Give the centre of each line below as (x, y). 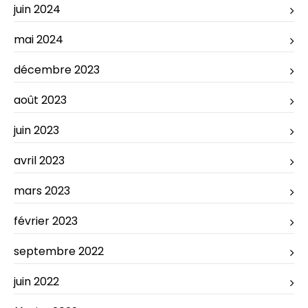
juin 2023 (36, 130)
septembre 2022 (59, 251)
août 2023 (40, 100)
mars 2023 (42, 190)
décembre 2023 (57, 69)
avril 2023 (39, 160)
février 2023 (46, 221)
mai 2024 (38, 39)
